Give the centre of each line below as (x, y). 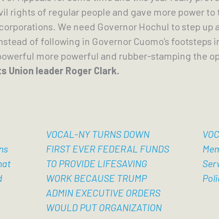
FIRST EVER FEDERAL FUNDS (107, 149)
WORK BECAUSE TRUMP (96, 178)
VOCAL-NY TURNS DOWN (98, 134)
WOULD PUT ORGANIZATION (104, 207)
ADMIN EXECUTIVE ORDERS (103, 193)
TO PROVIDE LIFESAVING (96, 163)
